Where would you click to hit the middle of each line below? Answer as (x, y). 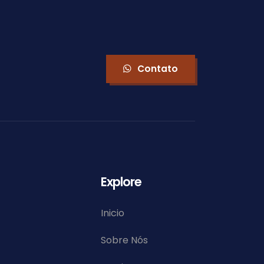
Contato (158, 68)
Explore (121, 181)
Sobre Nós (124, 240)
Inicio (113, 213)
